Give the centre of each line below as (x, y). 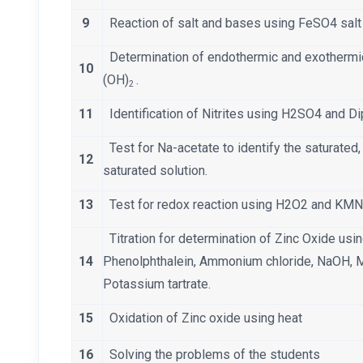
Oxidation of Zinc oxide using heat (206, 318)
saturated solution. (158, 171)
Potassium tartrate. (157, 284)
